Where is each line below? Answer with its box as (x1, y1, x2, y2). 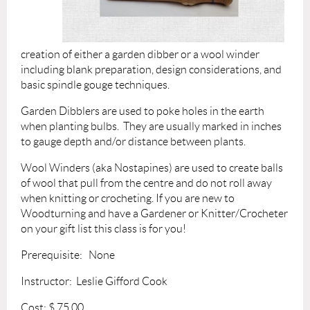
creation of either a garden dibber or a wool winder (21, 48, 259, 61)
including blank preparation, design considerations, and (21, 64, 282, 76)
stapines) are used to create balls (129, 162, 283, 174)
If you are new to (156, 192, 235, 205)
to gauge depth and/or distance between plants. (21, 136, 246, 148)
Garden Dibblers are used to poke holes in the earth (21, 105, 264, 118)
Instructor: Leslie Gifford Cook (21, 275, 167, 288)
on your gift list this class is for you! (21, 223, 190, 235)
